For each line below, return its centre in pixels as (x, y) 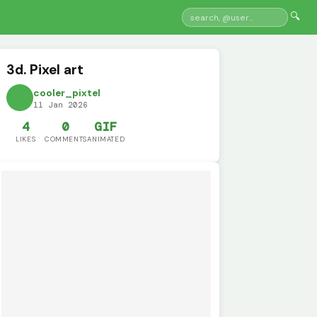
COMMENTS (66, 139)
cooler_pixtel (67, 93)
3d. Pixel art (45, 69)
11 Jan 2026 (61, 105)
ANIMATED (106, 139)
